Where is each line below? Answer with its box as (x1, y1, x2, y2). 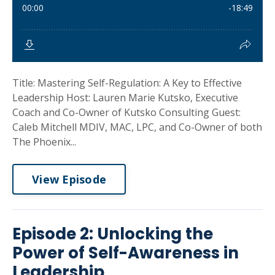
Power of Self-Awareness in (12, 242, 239, 264)
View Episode (32, 171, 106, 187)
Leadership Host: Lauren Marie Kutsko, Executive (12, 91, 238, 104)
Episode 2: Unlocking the (12, 223, 213, 245)
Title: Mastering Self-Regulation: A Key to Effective (12, 76, 242, 90)
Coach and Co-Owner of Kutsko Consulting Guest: (12, 106, 241, 119)
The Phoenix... (12, 135, 76, 149)
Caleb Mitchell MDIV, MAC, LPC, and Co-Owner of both (12, 120, 262, 134)
